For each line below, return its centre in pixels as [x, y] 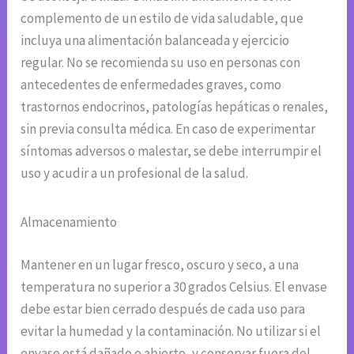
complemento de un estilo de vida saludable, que [162, 19]
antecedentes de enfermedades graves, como [151, 85]
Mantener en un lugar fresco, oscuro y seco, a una [160, 264]
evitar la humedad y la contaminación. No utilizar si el [171, 331]
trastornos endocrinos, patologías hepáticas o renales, [175, 107]
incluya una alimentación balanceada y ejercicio [155, 41]
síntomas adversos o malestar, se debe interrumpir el [171, 151]
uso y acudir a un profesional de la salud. [135, 173]
